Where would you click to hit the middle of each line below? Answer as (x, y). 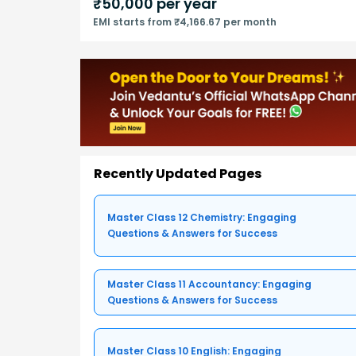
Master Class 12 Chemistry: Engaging (202, 218)
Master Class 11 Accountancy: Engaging (209, 284)
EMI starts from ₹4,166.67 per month (185, 21)
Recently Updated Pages (178, 174)
